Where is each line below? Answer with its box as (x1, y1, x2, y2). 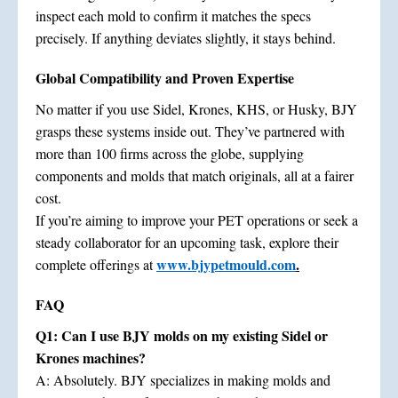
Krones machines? (36, 347, 146, 369)
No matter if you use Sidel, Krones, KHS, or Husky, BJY (36, 99, 357, 119)
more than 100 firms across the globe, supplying (36, 144, 304, 163)
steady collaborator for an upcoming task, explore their (36, 233, 338, 252)
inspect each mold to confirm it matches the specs (36, 6, 311, 26)
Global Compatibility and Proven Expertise (36, 68, 294, 89)
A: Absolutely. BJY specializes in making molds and (36, 370, 330, 390)
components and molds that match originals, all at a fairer (36, 166, 354, 186)
